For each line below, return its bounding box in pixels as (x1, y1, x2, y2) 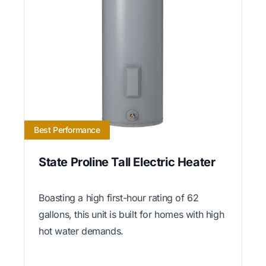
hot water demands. (39, 225, 123, 237)
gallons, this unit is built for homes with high (39, 208, 224, 221)
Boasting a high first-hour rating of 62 (39, 192, 199, 204)
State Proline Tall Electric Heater (39, 155, 216, 170)
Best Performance (34, 125, 100, 135)
